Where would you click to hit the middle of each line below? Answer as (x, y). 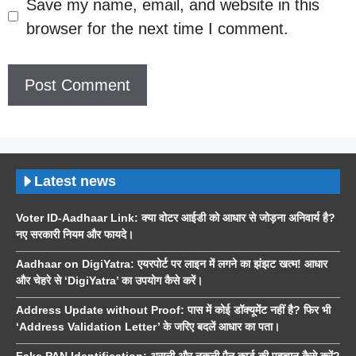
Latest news (75, 181)
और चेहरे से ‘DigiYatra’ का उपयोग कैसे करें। (109, 280)
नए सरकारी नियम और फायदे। (75, 234)
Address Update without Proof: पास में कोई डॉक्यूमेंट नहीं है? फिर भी (173, 310)
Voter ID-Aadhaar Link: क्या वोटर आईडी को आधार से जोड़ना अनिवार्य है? (176, 217)
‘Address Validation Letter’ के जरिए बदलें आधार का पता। (148, 326)
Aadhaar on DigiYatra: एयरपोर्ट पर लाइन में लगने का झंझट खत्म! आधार (172, 263)
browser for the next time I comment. (157, 28)
